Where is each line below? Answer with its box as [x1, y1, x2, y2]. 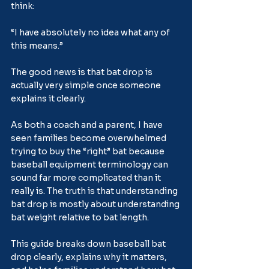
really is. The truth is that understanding [11, 185, 180, 196]
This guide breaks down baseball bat [11, 238, 168, 249]
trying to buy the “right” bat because [11, 145, 166, 157]
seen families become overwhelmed [11, 132, 168, 144]
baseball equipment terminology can [11, 159, 170, 170]
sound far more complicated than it [11, 172, 163, 183]
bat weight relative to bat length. [11, 211, 149, 223]
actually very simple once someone [11, 79, 163, 91]
